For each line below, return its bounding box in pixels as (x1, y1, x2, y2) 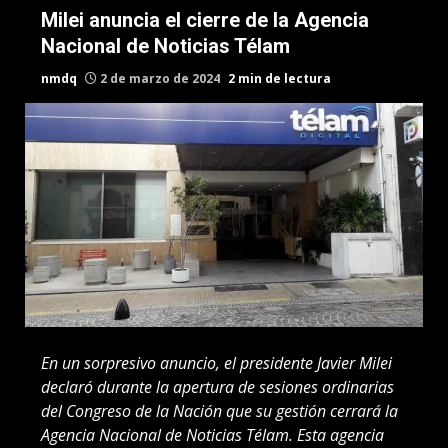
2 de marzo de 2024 (97, 70, 223, 87)
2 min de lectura (228, 70, 331, 87)
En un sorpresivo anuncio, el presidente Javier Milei (41, 351, 392, 374)
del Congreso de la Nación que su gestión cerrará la (41, 399, 398, 422)
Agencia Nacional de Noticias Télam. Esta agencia (41, 423, 384, 446)
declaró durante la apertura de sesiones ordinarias (41, 375, 394, 398)
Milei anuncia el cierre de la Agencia (41, 8, 369, 32)
